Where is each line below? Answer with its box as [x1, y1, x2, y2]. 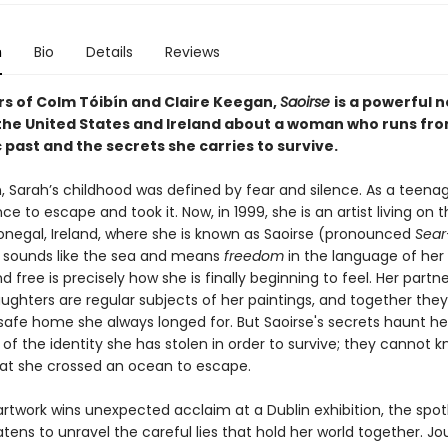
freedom [223, 246, 288, 266]
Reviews [164, 42, 220, 62]
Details [85, 42, 133, 62]
